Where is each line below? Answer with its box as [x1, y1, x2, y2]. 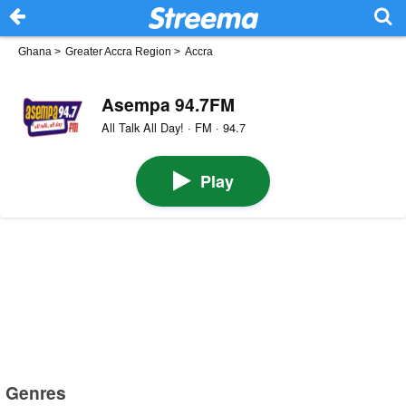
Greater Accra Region [65, 45, 171, 58]
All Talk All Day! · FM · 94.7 [101, 119, 246, 137]
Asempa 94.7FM [101, 91, 235, 117]
